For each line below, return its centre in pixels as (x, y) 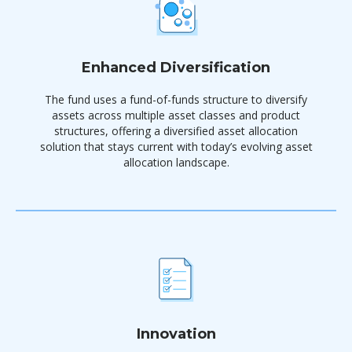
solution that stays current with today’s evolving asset (176, 147)
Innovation (176, 334)
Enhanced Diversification (176, 68)
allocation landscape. (176, 162)
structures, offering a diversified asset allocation (176, 131)
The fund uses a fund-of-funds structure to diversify (176, 99)
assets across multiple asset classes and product (176, 115)
